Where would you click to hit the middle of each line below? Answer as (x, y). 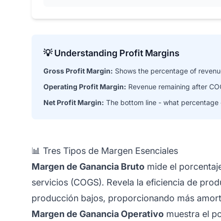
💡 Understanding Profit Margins (111, 53)
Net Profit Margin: (74, 102)
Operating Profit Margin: (85, 86)
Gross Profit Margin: (78, 71)
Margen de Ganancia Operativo (98, 214)
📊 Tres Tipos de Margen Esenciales (105, 150)
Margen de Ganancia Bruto (88, 166)
